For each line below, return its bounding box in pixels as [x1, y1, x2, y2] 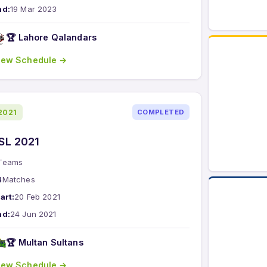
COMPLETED [136, 108, 185, 117]
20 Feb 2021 [14, 191, 60, 201]
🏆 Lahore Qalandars [6, 32, 97, 43]
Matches [2, 174, 35, 184]
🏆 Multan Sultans [6, 237, 83, 248]
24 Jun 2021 [10, 209, 57, 219]
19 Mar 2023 [10, 4, 57, 14]
